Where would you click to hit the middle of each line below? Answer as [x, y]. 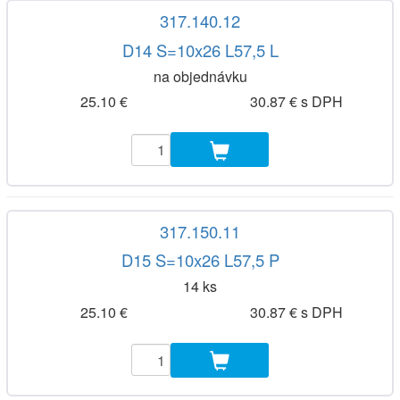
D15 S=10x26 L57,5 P [200, 260]
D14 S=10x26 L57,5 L [200, 50]
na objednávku [200, 76]
